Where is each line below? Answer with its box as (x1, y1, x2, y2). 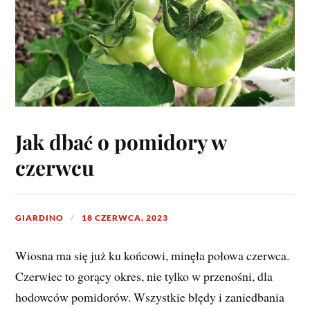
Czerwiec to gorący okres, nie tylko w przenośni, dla (15, 267, 273, 284)
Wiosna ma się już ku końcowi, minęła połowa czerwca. (15, 246, 290, 264)
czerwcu (15, 153, 95, 181)
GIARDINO (15, 212, 64, 223)
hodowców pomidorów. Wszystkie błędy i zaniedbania (15, 288, 285, 305)
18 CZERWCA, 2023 (82, 212, 169, 223)
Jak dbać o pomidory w (15, 127, 227, 155)
